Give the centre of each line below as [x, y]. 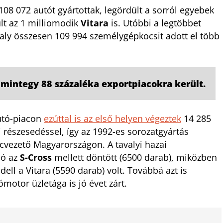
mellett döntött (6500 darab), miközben [134, 158]
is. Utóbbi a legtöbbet [155, 23]
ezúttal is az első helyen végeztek [112, 119]
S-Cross [36, 158]
